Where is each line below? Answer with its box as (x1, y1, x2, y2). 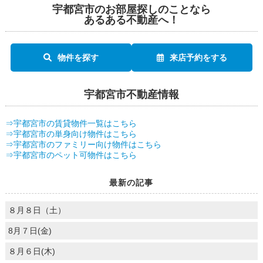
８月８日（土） (8, 205, 66, 215)
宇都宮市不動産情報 (83, 89, 179, 101)
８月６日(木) (8, 247, 55, 257)
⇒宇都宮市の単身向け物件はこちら (5, 129, 137, 139)
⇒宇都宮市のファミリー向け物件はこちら (5, 140, 161, 150)
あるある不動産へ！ (83, 14, 179, 26)
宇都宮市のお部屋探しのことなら (52, 4, 211, 16)
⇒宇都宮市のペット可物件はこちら (5, 150, 137, 160)
